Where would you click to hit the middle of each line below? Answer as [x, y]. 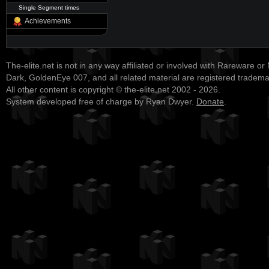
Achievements [48, 21]
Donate [210, 102]
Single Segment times [49, 8]
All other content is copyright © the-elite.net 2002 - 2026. [113, 90]
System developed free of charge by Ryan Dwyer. [101, 102]
